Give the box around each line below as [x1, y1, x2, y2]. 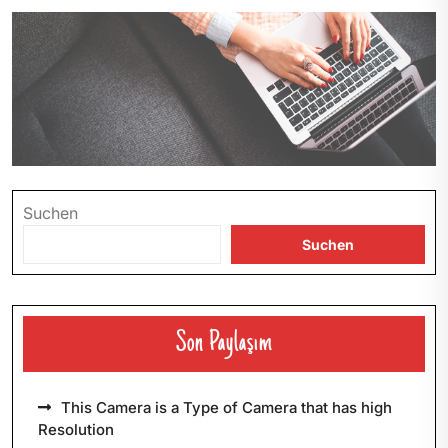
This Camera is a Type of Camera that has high [61, 398, 392, 418]
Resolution [38, 420, 114, 440]
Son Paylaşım [175, 329, 273, 360]
